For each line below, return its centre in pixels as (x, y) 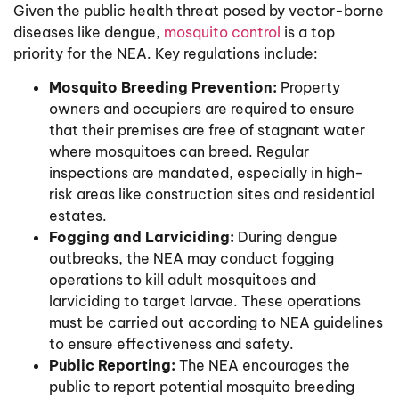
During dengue (286, 237)
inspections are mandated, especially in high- (206, 173)
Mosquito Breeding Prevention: (163, 88)
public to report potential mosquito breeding (202, 387)
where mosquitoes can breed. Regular (179, 152)
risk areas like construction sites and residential (212, 195)
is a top (308, 32)
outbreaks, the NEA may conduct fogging (191, 259)
